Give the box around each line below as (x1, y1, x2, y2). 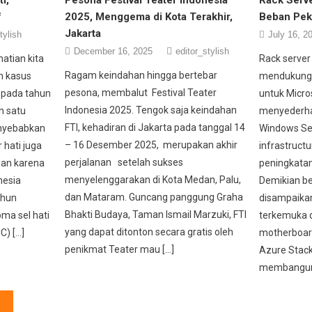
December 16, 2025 (74, 45, 153, 56)
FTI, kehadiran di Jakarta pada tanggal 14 (65, 121, 246, 133)
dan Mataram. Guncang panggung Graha (65, 191, 244, 203)
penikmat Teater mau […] (65, 243, 175, 255)
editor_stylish (175, 45, 230, 56)
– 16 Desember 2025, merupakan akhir (65, 139, 238, 150)
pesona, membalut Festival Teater (65, 86, 217, 98)
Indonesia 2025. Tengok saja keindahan (65, 104, 237, 116)
